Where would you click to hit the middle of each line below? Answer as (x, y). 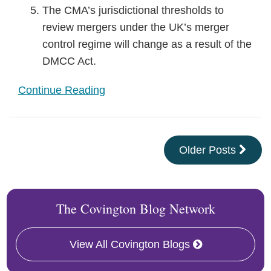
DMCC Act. (69, 61)
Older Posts (209, 150)
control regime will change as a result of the (147, 44)
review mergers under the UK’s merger (136, 27)
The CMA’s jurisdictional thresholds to (133, 10)
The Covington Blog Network (135, 208)
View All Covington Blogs (129, 244)
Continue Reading (62, 90)
